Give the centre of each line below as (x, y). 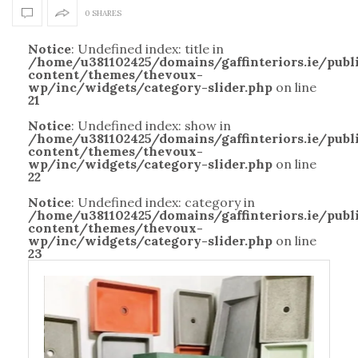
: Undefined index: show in (151, 125)
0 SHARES (103, 13)
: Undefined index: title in (147, 48)
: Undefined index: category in (163, 202)
